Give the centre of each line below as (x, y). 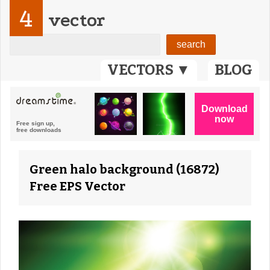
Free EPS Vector (77, 186)
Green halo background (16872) (124, 169)
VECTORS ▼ (149, 70)
